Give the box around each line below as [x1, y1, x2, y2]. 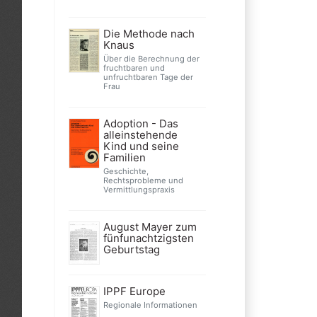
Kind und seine [103, 139, 179, 153]
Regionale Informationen [103, 299, 197, 310]
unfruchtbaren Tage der [103, 72, 193, 82]
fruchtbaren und [103, 63, 165, 73]
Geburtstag [103, 243, 160, 256]
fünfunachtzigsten [103, 231, 194, 245]
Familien [103, 151, 146, 164]
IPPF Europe [103, 284, 166, 298]
